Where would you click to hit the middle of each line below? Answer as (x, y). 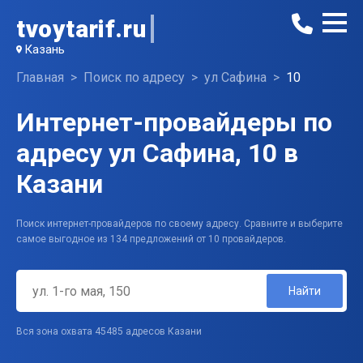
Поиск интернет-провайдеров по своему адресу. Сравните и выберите (179, 224)
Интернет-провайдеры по (174, 122)
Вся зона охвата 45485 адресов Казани (109, 332)
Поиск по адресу (134, 77)
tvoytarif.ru (81, 29)
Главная (40, 77)
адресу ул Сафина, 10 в (157, 153)
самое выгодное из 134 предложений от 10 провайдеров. (151, 239)
